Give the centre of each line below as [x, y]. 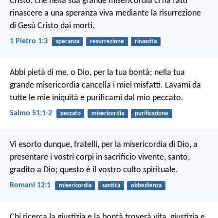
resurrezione [107, 41]
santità [111, 186]
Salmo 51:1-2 [31, 114]
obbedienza [146, 186]
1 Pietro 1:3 [29, 41]
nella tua [169, 73]
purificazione [151, 113]
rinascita [145, 41]
